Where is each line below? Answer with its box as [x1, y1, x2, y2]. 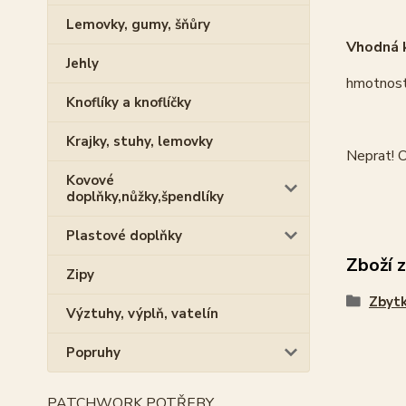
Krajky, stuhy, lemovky [66, 132, 213, 150]
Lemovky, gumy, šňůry [66, 15, 210, 34]
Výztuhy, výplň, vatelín [66, 304, 218, 323]
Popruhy [66, 343, 121, 362]
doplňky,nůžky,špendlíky [66, 188, 224, 206]
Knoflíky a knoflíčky [66, 93, 191, 111]
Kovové [66, 171, 114, 189]
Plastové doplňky [66, 227, 182, 245]
